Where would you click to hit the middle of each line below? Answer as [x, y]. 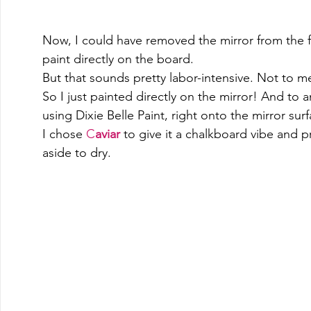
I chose [64, 134]
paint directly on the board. [123, 59]
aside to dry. [80, 152]
